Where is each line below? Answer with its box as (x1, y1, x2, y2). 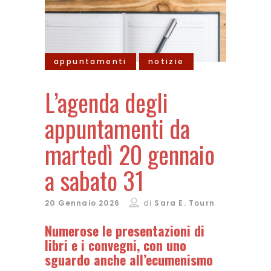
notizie (148, 56, 184, 67)
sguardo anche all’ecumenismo (45, 250, 213, 270)
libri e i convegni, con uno (45, 235, 186, 255)
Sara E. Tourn (154, 198, 215, 209)
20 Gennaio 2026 (45, 198, 120, 209)
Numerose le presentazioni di (45, 221, 204, 241)
